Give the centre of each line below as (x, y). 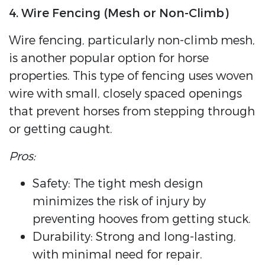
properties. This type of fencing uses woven (131, 76)
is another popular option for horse (109, 59)
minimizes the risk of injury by (119, 202)
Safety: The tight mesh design (118, 184)
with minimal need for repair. (117, 255)
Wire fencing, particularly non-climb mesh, (132, 41)
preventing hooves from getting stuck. (142, 219)
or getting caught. (61, 130)
